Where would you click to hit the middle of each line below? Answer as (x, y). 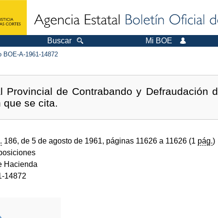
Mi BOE (159, 41)
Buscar (59, 41)
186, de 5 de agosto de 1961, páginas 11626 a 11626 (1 (100, 141)
